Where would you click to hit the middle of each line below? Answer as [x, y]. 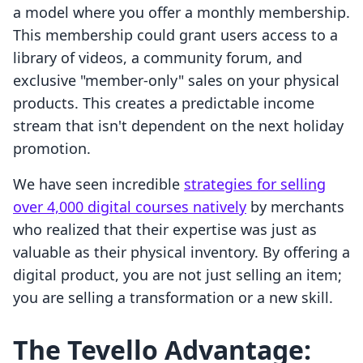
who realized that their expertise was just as [165, 230]
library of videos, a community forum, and [158, 58]
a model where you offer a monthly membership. [181, 13]
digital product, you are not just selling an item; [177, 275]
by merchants [295, 207]
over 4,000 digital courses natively [130, 207]
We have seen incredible [98, 184]
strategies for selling [255, 184]
